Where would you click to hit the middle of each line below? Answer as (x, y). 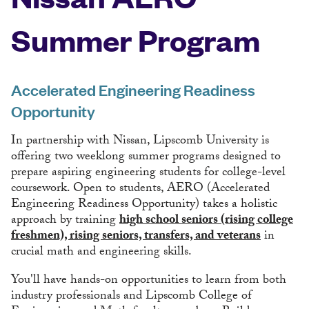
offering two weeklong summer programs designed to (146, 158)
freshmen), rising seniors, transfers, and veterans (136, 237)
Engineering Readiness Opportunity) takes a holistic (144, 206)
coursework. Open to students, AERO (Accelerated (140, 190)
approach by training (65, 221)
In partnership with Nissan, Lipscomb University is (140, 142)
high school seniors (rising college (206, 221)
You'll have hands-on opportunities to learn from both (149, 281)
